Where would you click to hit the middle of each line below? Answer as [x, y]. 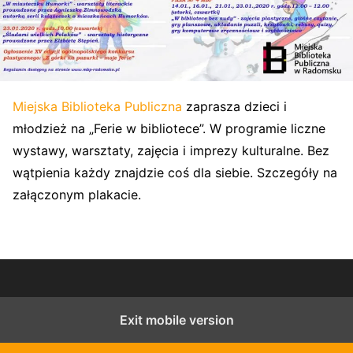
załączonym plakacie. [77, 194]
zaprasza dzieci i [234, 106]
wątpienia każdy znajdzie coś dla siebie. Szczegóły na [175, 172]
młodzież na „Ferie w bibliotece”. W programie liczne [169, 128]
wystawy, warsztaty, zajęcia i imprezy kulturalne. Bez [171, 150]
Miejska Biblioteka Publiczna [97, 106]
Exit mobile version [176, 320]
